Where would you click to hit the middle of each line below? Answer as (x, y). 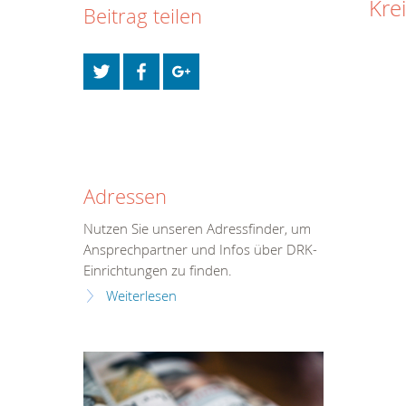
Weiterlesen (141, 296)
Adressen (125, 197)
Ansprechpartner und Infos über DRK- (200, 250)
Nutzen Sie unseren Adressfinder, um (197, 229)
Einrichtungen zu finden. (158, 271)
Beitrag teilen (143, 15)
